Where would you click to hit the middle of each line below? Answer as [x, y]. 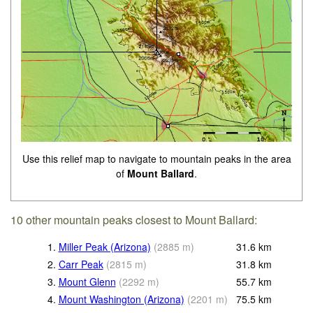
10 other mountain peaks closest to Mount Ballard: [134, 220]
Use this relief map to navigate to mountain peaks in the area [156, 159]
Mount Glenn [87, 282]
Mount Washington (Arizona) [121, 299]
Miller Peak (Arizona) [104, 247]
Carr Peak [81, 264]
